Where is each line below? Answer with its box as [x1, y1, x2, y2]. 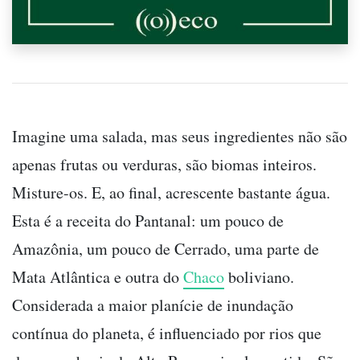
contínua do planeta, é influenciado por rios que [12, 322, 321, 345]
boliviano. [224, 266, 294, 288]
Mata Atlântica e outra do [12, 266, 183, 288]
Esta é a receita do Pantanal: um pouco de [12, 210, 284, 232]
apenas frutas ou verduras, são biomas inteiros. [12, 153, 317, 176]
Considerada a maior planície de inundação [12, 294, 293, 317]
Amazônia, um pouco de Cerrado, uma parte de [12, 238, 319, 260]
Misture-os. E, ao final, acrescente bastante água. [12, 182, 330, 204]
